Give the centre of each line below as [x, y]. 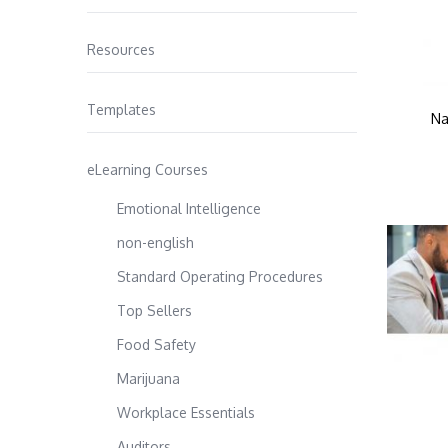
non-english [155, 242]
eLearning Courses [147, 169]
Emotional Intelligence [189, 208]
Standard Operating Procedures [220, 276]
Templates [121, 109]
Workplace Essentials [186, 412]
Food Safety [156, 344]
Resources [121, 49]
